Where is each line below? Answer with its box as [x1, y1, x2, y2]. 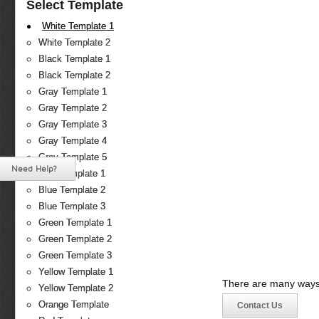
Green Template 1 [38, 217, 112, 229]
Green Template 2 [38, 234, 112, 245]
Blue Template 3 [38, 201, 105, 212]
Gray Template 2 [38, 103, 107, 114]
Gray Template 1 [38, 86, 107, 98]
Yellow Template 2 [38, 283, 113, 294]
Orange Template [38, 299, 109, 310]
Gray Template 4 [38, 135, 107, 147]
